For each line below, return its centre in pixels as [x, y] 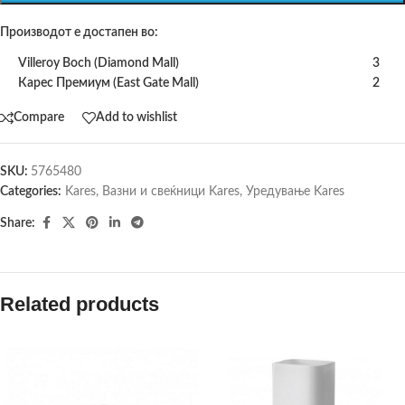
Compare [39, 118]
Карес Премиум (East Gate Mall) [108, 83]
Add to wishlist [137, 118]
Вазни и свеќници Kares [171, 191]
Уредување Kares [295, 191]
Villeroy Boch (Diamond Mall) [99, 63]
